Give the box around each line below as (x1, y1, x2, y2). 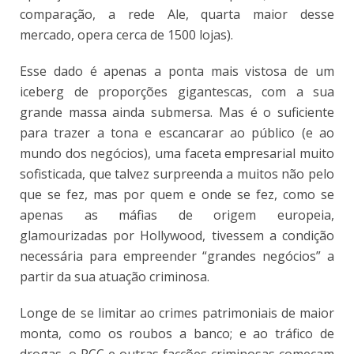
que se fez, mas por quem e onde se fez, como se (20, 185, 334, 203)
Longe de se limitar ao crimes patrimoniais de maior (20, 303, 334, 322)
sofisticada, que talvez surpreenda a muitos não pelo (20, 164, 334, 183)
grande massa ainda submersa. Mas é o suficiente (20, 103, 334, 121)
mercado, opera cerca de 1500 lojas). (20, 25, 233, 43)
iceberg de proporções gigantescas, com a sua (20, 82, 334, 100)
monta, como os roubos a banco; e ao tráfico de (20, 324, 334, 342)
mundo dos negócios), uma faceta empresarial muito (20, 144, 334, 162)
